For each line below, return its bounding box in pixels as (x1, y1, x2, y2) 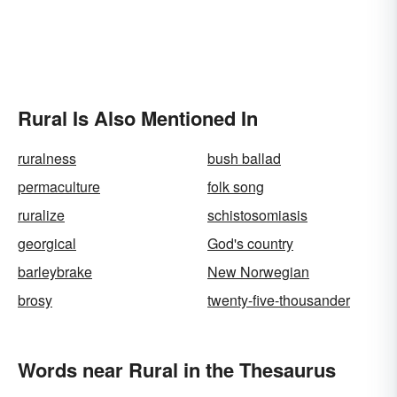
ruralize (18, 205, 65, 225)
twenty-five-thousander (207, 290, 350, 310)
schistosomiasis (207, 205, 307, 225)
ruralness (18, 148, 76, 168)
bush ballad (207, 148, 281, 168)
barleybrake (18, 261, 92, 282)
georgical (18, 233, 76, 253)
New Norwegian (207, 261, 309, 282)
